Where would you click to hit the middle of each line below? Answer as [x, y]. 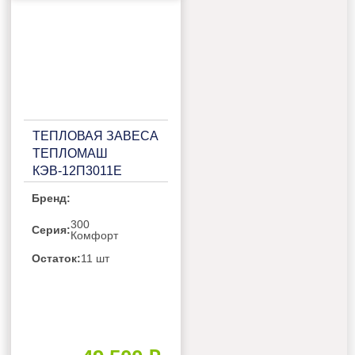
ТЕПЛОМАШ [71, 153]
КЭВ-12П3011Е [78, 170]
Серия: [52, 230]
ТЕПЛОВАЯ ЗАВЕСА [96, 136]
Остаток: [57, 259]
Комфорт [95, 236]
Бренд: [52, 198]
